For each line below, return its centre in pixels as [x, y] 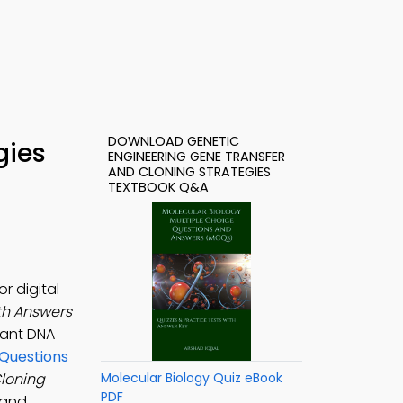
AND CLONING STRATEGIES [189, 172]
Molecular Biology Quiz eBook [192, 378]
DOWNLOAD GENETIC [174, 141]
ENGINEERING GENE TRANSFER [197, 157]
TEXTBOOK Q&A [158, 187]
